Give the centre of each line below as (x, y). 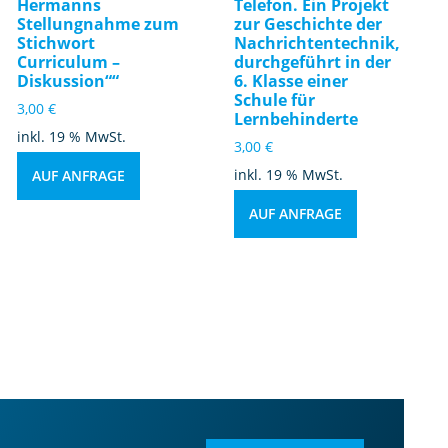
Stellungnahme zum (98, 23)
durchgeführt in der (313, 61)
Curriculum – (69, 61)
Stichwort (56, 42)
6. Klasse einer (291, 80)
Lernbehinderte (296, 118)
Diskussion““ (68, 80)
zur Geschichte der (308, 23)
